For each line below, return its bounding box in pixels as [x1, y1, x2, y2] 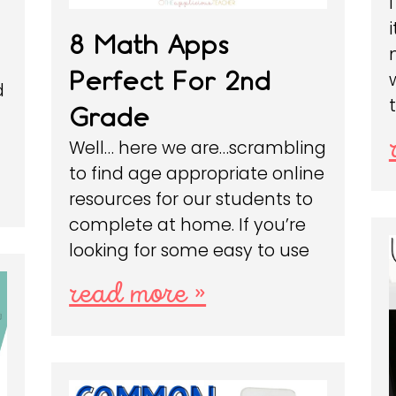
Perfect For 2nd [69, 65, 271, 96]
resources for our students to [69, 187, 314, 211]
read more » [69, 278, 207, 310]
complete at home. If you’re [69, 212, 307, 237]
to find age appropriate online [69, 161, 325, 186]
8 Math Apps [69, 28, 230, 60]
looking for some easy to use [69, 238, 310, 263]
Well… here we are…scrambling [69, 135, 327, 160]
